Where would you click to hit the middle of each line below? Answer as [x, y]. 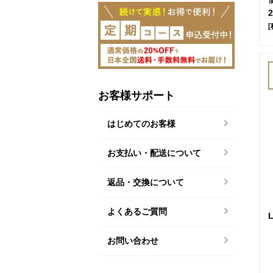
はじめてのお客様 [141, 123]
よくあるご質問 [137, 211]
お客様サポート [136, 95]
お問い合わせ [133, 240]
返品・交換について [146, 182]
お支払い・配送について [154, 153]
